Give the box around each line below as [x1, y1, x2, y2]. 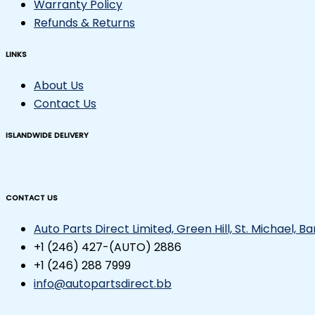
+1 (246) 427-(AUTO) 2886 [34, 239, 181, 255]
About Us [34, 77, 84, 94]
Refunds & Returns [34, 15, 135, 32]
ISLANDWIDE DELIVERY [6, 130, 89, 141]
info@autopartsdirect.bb [34, 276, 172, 292]
